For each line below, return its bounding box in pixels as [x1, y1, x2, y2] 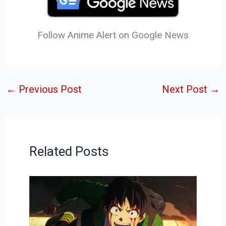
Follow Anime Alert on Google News [37, 29, 189, 41]
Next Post [161, 83, 210, 96]
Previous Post [16, 83, 82, 96]
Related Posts [29, 143, 108, 159]
